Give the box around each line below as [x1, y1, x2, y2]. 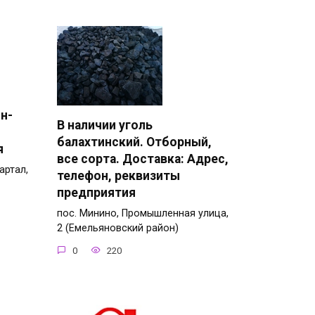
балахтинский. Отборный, [57, 135, 212, 150]
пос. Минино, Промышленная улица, [57, 207, 229, 220]
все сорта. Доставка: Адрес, [57, 152, 229, 167]
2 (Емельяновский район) [57, 222, 179, 235]
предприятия [57, 186, 136, 200]
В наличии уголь [57, 118, 153, 133]
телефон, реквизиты [57, 169, 180, 184]
